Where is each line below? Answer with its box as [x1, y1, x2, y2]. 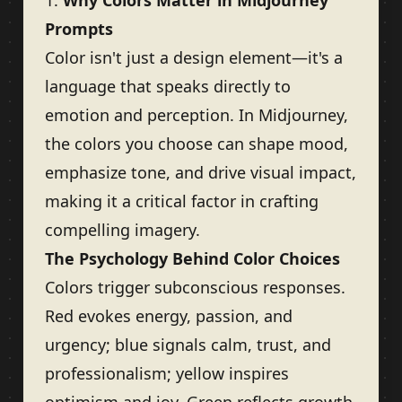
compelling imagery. [45, 219, 200, 240]
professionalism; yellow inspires [45, 363, 289, 384]
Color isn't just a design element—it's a [45, 47, 343, 68]
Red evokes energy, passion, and [45, 305, 293, 327]
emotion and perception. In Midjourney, [45, 104, 348, 126]
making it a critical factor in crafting [45, 190, 319, 212]
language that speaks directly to [45, 75, 291, 97]
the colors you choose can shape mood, [45, 133, 348, 154]
